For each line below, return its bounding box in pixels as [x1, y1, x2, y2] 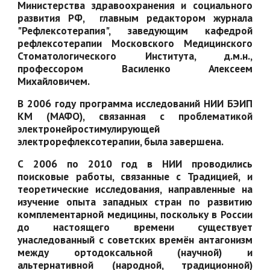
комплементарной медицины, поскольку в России [17, 207, 253, 221]
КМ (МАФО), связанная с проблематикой [17, 109, 253, 123]
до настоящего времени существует [17, 220, 253, 234]
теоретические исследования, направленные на [17, 182, 253, 196]
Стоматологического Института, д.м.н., [17, 49, 253, 63]
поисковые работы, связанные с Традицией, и [17, 169, 253, 183]
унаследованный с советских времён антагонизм [17, 233, 253, 246]
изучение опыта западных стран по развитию [17, 195, 253, 209]
